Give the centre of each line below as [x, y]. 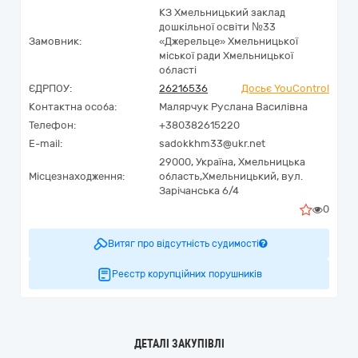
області [178, 70]
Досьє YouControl [285, 88]
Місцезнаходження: [77, 176]
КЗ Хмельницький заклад [222, 12]
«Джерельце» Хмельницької [229, 41]
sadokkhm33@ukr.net [212, 143]
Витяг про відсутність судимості [183, 244]
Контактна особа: [73, 107]
